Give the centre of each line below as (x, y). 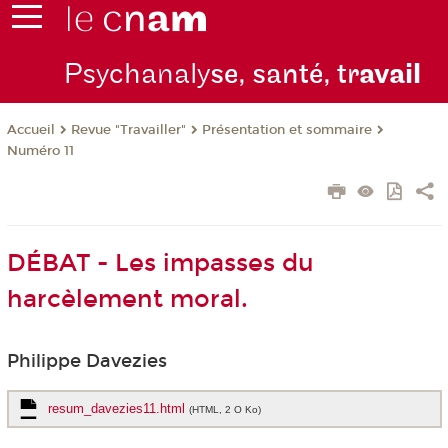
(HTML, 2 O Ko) (224, 410)
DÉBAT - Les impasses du (160, 263)
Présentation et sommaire (286, 130)
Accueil (30, 130)
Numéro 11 (40, 151)
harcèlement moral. (127, 299)
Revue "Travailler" (128, 130)
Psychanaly (136, 75)
